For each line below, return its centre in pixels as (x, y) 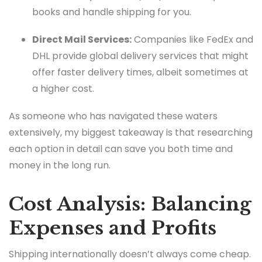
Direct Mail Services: (82, 39)
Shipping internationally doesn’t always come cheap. (130, 254)
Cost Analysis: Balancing (130, 204)
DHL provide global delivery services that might (140, 56)
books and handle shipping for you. (112, 12)
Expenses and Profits (113, 228)
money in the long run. (60, 166)
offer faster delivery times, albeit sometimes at (140, 72)
